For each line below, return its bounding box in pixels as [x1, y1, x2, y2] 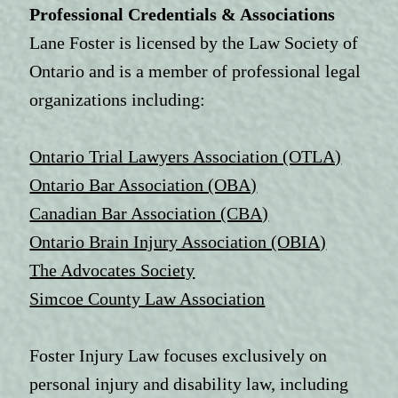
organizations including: [29, 90, 206, 110]
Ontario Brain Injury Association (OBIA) [29, 232, 327, 252]
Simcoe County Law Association [29, 289, 266, 309]
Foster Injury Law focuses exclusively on [29, 346, 328, 366]
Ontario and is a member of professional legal [29, 61, 362, 82]
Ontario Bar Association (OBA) [29, 175, 258, 195]
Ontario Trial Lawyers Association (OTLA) [29, 147, 342, 167]
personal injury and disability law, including [29, 374, 349, 394]
